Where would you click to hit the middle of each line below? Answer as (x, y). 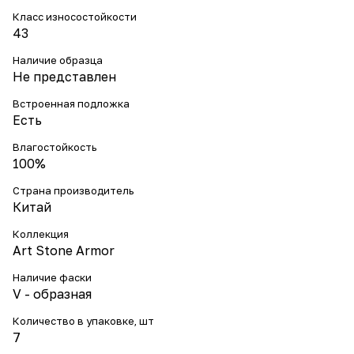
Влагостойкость (55, 147)
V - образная (52, 294)
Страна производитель (73, 190)
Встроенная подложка (71, 104)
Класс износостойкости (75, 17)
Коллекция (41, 234)
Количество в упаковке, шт (83, 321)
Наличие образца (58, 60)
